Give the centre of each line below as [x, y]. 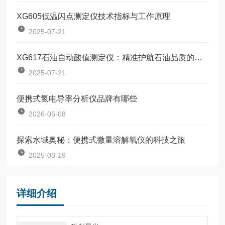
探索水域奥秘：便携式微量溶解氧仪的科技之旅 [101, 140]
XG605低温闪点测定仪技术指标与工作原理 [94, 16]
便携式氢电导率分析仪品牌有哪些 [77, 98]
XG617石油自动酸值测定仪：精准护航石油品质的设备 [199, 57]
